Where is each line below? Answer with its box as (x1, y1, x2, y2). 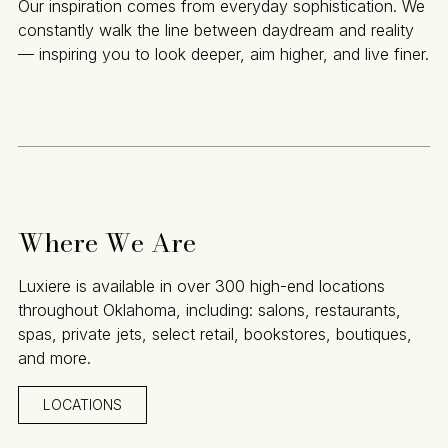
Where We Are (18, 223, 196, 263)
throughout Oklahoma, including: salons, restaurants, (18, 300, 401, 321)
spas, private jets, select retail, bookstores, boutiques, (18, 324, 412, 345)
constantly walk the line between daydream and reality (18, 20, 414, 41)
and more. (18, 348, 91, 369)
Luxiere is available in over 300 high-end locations (18, 276, 385, 297)
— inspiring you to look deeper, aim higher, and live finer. (18, 44, 429, 65)
